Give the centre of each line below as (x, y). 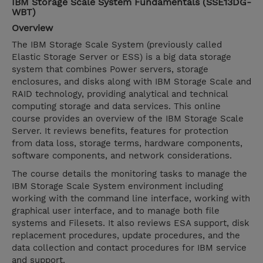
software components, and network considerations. (123, 156)
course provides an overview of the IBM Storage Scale (128, 119)
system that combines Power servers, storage (110, 70)
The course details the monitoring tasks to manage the (129, 174)
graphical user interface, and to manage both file (116, 211)
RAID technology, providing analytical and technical (120, 94)
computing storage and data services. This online (116, 107)
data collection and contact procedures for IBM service (129, 248)
